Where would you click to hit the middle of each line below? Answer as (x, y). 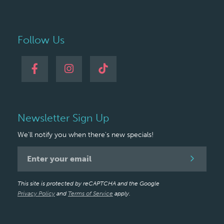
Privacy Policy (36, 193)
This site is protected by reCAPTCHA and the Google (88, 183)
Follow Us (41, 40)
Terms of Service (90, 193)
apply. (122, 193)
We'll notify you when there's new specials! (85, 134)
